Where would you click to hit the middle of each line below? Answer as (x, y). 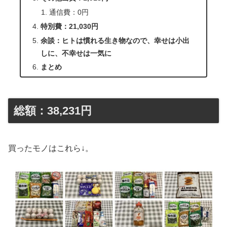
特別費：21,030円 (69, 26)
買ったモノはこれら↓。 (51, 148)
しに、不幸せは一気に (76, 53)
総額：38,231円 (53, 110)
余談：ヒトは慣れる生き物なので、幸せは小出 (115, 40)
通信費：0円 (69, 12)
